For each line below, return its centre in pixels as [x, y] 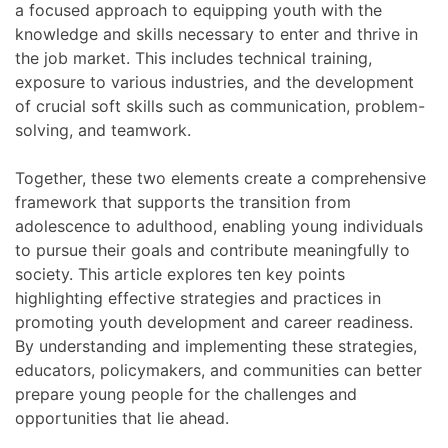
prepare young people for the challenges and [186, 393]
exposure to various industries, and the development [214, 81]
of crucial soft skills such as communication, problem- [220, 105]
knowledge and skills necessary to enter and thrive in [216, 33]
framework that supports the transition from [183, 201]
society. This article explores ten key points [180, 273]
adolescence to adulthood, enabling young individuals [219, 225]
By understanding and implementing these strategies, [216, 345]
